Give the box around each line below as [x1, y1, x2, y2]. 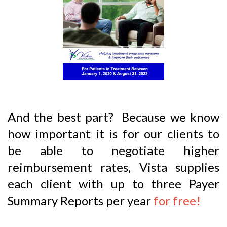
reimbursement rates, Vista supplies [8, 160, 219, 175]
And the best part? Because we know [8, 109, 219, 125]
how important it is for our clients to [8, 126, 219, 141]
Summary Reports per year [8, 193, 154, 208]
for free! [154, 193, 201, 208]
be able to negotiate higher [8, 143, 219, 158]
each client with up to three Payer [8, 176, 219, 192]
